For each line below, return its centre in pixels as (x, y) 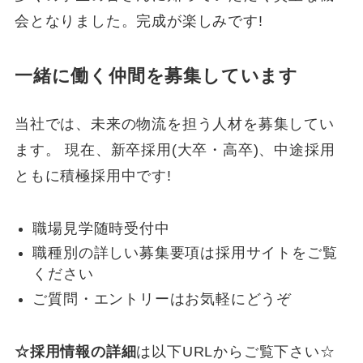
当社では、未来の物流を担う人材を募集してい (174, 124)
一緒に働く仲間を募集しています (156, 75)
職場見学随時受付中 (101, 228)
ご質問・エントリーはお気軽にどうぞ (162, 299)
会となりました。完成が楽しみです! (139, 21)
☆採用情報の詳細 (75, 351)
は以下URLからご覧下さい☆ (236, 351)
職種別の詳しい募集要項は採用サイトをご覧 (185, 253)
